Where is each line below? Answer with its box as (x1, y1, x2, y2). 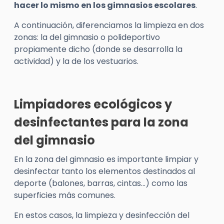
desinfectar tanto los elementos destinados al (14, 165, 195, 177)
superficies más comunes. (14, 189, 115, 201)
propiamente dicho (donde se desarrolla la (14, 43, 182, 55)
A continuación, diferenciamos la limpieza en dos (14, 19, 204, 31)
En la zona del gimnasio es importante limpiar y (14, 153, 198, 165)
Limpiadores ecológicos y (14, 96, 172, 112)
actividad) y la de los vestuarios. (14, 55, 138, 67)
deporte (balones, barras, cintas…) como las (14, 177, 187, 189)
